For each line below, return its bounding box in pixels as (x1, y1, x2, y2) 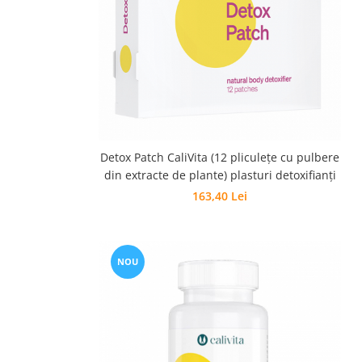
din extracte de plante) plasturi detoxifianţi (103, 167, 336, 183)
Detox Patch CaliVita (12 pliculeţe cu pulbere (100, 149, 339, 165)
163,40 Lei (192, 188, 247, 204)
